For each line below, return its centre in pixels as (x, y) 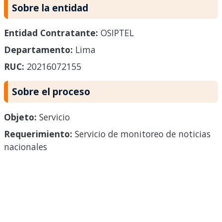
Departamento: (38, 50)
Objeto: (20, 117)
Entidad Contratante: (51, 33)
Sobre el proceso (51, 92)
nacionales (26, 147)
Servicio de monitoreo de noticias (141, 134)
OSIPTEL (116, 33)
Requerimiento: (38, 134)
